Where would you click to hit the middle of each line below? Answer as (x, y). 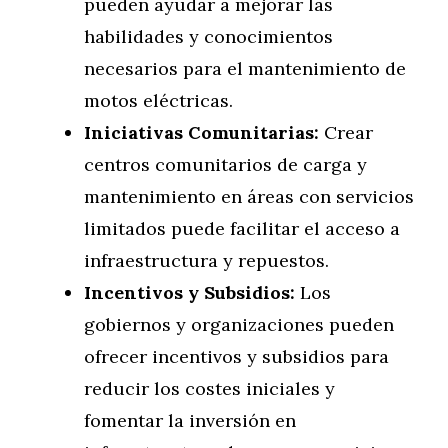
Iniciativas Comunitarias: (201, 132)
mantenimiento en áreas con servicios (249, 196)
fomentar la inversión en (190, 420)
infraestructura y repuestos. (206, 260)
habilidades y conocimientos (208, 36)
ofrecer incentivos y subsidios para (236, 356)
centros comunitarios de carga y (225, 164)
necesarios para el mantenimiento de (245, 68)
